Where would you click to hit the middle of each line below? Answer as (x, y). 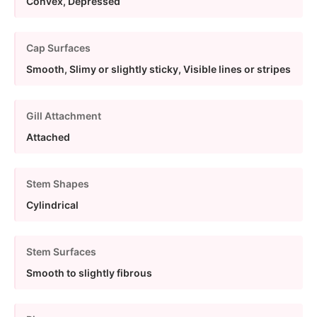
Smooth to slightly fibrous (89, 272)
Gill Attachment (64, 115)
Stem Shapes (58, 183)
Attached (48, 137)
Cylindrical (52, 204)
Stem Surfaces (61, 251)
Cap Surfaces (58, 47)
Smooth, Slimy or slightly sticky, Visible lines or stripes (158, 69)
